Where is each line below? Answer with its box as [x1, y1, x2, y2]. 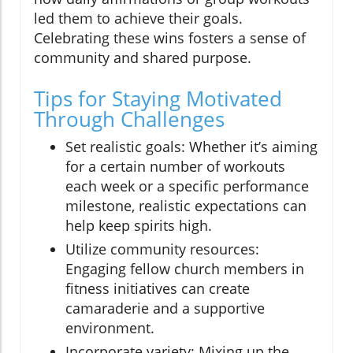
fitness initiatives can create [65, 279, 250, 299]
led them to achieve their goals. [34, 9, 243, 28]
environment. [65, 318, 154, 338]
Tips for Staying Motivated [34, 84, 282, 113]
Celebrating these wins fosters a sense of [34, 28, 306, 48]
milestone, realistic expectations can [65, 196, 307, 216]
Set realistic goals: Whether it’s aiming [65, 137, 318, 157]
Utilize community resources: [65, 240, 259, 259]
